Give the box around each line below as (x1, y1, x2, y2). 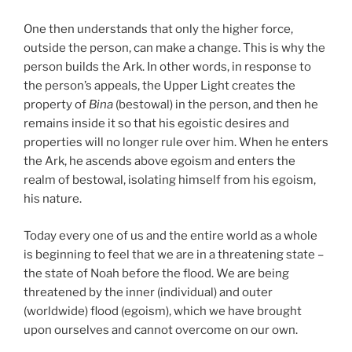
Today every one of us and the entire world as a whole (24, 228, 317, 243)
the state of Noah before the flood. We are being (24, 266, 289, 280)
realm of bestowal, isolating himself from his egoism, (24, 173, 316, 188)
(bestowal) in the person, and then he (113, 97, 318, 112)
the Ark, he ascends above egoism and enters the (24, 154, 295, 169)
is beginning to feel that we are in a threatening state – (24, 247, 324, 262)
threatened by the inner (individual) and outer (24, 284, 273, 299)
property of (24, 97, 89, 112)
